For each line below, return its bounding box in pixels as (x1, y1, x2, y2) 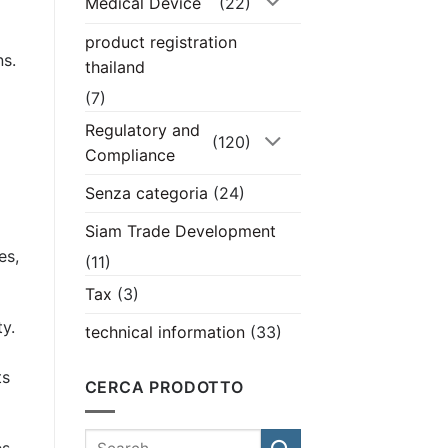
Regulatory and (84, 119, 200, 140)
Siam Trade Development (84, 220, 276, 241)
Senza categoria (84, 182, 208, 203)
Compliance (84, 144, 175, 165)
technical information (84, 321, 245, 342)
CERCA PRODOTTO (84, 376, 244, 397)
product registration (84, 31, 237, 52)
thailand (84, 56, 145, 77)
